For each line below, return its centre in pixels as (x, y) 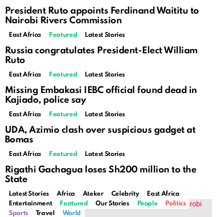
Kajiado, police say (46, 100)
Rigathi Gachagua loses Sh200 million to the (101, 170)
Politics (176, 204)
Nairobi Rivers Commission (63, 21)
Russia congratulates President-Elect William (101, 51)
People (147, 204)
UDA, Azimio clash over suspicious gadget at (100, 130)
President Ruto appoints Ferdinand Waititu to (102, 11)
